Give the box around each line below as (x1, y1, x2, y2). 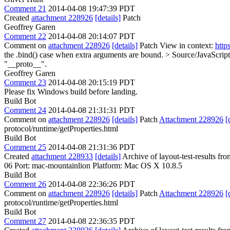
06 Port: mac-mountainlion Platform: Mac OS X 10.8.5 (4, 161, 182, 170)
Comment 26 (4, 180, 46, 188)
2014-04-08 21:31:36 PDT (48, 143, 135, 151)
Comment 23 (4, 78, 46, 87)
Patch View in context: (138, 41, 215, 50)
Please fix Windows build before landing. (4, 87, 138, 96)
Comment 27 (4, 217, 46, 225)
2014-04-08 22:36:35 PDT (48, 217, 135, 225)
